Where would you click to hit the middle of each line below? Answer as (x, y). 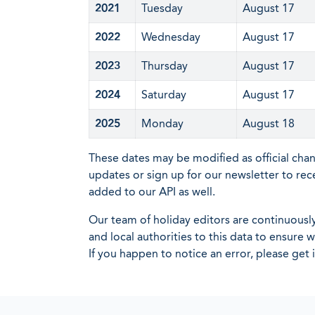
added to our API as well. (152, 192)
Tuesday (162, 8)
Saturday (164, 95)
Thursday (165, 66)
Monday (162, 123)
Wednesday (171, 37)
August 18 (269, 123)
